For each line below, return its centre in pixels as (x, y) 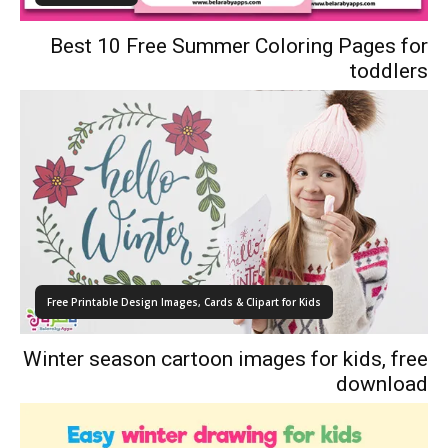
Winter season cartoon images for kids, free (225, 359)
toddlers (389, 70)
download (382, 384)
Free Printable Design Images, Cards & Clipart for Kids (184, 302)
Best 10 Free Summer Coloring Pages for (239, 45)
